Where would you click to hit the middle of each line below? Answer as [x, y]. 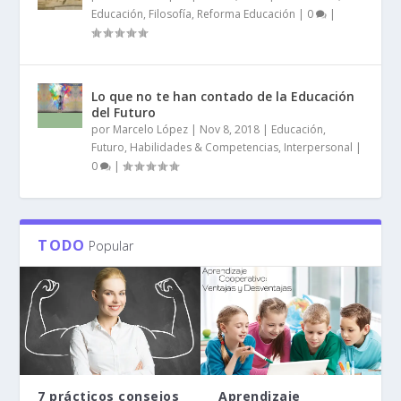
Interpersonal [319, 147]
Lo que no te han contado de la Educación [223, 96]
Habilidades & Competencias [205, 147]
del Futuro [124, 112]
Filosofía [171, 13]
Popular [111, 245]
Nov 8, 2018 [230, 129]
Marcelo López [151, 129]
